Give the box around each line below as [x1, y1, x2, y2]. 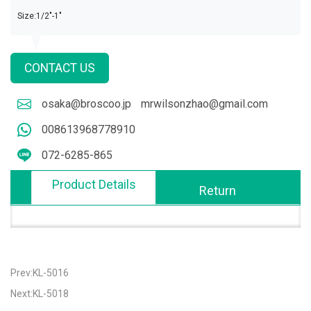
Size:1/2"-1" [17, 11, 62, 21]
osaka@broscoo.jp [42, 97, 131, 110]
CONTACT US [24, 61, 95, 75]
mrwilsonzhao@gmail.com [141, 97, 268, 110]
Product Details [51, 177, 136, 192]
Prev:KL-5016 [10, 267, 69, 278]
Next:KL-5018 [10, 288, 69, 299]
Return [199, 183, 236, 198]
